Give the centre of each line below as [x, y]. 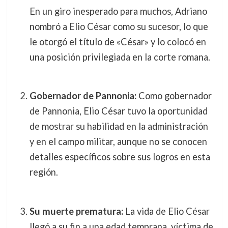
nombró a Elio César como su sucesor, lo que [119, 26]
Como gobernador [174, 96]
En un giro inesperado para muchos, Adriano [118, 11]
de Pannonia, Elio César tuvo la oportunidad [118, 111]
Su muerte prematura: [76, 211]
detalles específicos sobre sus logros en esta [120, 157]
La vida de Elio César [166, 211]
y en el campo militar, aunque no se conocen [118, 142]
